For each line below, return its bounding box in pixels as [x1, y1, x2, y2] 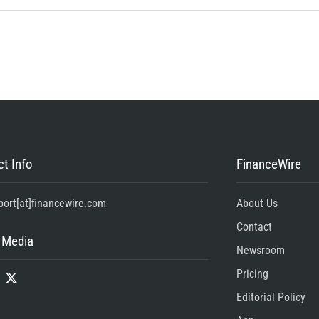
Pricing [236, 266, 268, 281]
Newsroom [236, 243, 285, 257]
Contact [236, 219, 272, 234]
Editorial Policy [236, 290, 305, 304]
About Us [236, 196, 278, 210]
